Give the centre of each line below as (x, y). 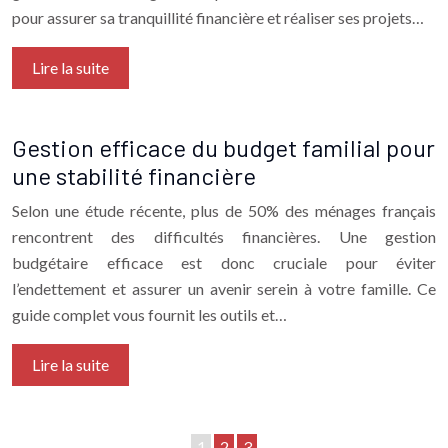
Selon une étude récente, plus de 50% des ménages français (224, 210)
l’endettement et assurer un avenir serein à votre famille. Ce (224, 288)
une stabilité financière (134, 175)
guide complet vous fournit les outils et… (149, 314)
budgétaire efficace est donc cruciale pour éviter (224, 262)
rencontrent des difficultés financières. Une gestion (224, 236)
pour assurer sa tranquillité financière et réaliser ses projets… (218, 17)
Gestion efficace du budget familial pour (223, 147)
